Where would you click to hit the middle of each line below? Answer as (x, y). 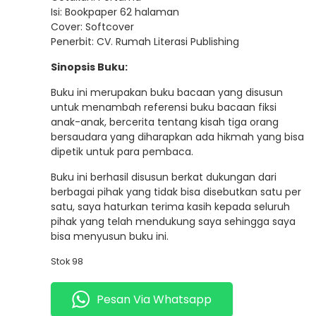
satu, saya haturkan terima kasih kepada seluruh (171, 207)
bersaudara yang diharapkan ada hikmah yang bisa (178, 137)
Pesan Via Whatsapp (154, 299)
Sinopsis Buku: (90, 67)
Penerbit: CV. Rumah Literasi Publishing (145, 42)
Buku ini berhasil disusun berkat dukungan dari (164, 177)
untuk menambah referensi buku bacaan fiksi (164, 107)
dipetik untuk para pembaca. (122, 152)
